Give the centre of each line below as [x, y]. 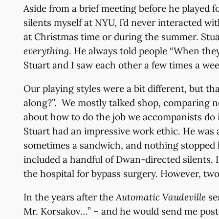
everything [46, 51]
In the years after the [70, 197]
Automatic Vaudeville [161, 197]
